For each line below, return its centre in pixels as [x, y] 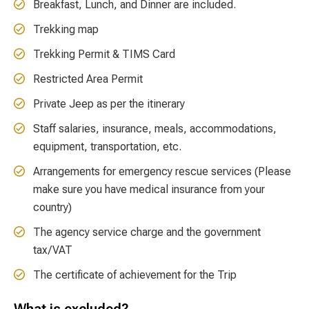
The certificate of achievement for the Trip [135, 275]
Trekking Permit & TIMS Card [104, 54]
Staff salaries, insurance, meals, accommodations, [155, 128]
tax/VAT [53, 250]
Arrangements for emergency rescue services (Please [162, 171]
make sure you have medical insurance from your [149, 189]
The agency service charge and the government [147, 232]
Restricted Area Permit [88, 79]
